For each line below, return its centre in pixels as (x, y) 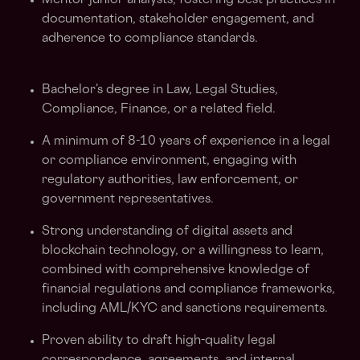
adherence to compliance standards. (150, 39)
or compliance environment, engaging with (169, 161)
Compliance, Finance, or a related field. (159, 110)
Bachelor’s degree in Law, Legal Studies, (160, 90)
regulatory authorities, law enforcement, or (170, 180)
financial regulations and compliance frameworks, (188, 290)
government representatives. (128, 200)
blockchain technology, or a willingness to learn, (183, 251)
